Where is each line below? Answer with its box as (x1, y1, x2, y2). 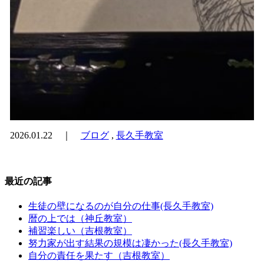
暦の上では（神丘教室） (28, 213, 132, 224)
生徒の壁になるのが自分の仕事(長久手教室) (28, 201, 213, 212)
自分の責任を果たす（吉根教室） (28, 250, 170, 261)
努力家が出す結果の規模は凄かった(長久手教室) (28, 238, 232, 249)
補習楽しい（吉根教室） (28, 226, 132, 236)
